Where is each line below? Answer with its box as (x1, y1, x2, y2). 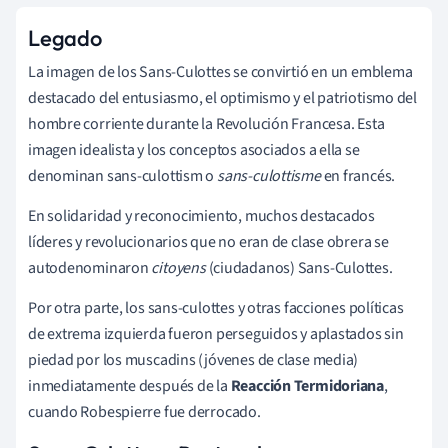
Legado (28, 23, 102, 52)
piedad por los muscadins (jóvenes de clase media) (28, 348, 359, 371)
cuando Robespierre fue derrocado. (28, 400, 261, 423)
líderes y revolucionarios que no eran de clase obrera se (28, 230, 389, 253)
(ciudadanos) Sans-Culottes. (205, 256, 393, 279)
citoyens (151, 256, 206, 279)
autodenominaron (28, 256, 152, 279)
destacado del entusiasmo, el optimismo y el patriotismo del (28, 86, 418, 109)
